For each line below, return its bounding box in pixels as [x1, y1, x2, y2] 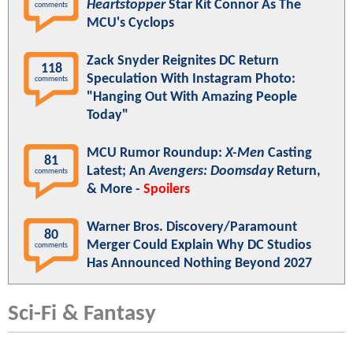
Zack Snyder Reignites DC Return [87, 54, 279, 69]
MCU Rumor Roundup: [87, 146, 225, 162]
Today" [87, 108, 128, 124]
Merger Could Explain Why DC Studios [87, 238, 311, 254]
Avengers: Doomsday [149, 164, 273, 180]
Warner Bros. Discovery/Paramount [87, 220, 297, 236]
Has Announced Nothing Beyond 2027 [87, 256, 312, 272]
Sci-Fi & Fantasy [8, 303, 156, 326]
